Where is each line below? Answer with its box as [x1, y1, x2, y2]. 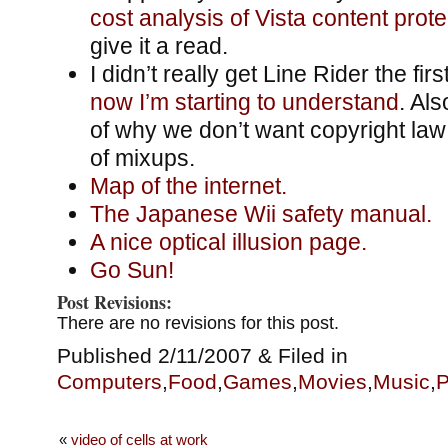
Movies [297, 370, 367, 394]
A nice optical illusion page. [89, 229, 367, 256]
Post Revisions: [56, 289, 172, 316]
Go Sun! [89, 257, 174, 284]
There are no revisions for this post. [56, 313, 339, 334]
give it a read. [89, 33, 228, 60]
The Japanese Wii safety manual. [89, 201, 432, 228]
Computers [56, 370, 162, 394]
